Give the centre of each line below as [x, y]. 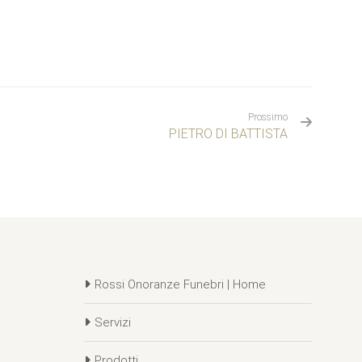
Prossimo [268, 117]
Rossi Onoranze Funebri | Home [180, 284]
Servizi [112, 322]
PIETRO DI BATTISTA [228, 133]
